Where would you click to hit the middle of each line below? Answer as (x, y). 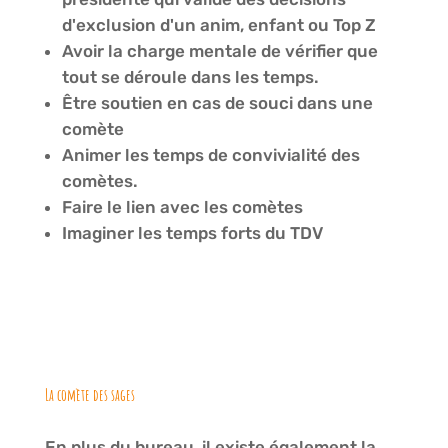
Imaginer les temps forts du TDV (192, 233)
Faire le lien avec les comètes (182, 207)
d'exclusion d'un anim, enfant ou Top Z (218, 25)
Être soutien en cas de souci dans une (217, 103)
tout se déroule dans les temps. (190, 77)
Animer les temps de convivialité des (210, 155)
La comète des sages (89, 395)
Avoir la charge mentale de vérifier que (219, 51)
